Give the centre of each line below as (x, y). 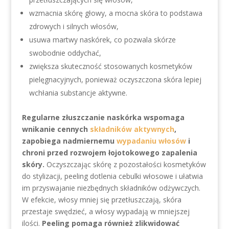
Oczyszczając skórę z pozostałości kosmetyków (125, 164)
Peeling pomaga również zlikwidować (110, 223)
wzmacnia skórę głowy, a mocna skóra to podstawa (116, 13)
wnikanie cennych (56, 129)
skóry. (33, 164)
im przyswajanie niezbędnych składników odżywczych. (111, 188)
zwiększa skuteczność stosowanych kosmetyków (110, 66)
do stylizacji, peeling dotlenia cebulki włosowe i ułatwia (112, 176)
